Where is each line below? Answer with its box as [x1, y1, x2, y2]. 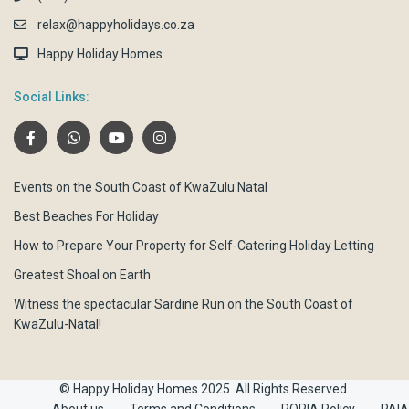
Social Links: [14, 89, 90, 104]
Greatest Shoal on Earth [14, 267, 152, 282]
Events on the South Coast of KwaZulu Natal [14, 179, 268, 194]
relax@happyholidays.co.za [37, 16, 195, 32]
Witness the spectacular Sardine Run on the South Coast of [14, 296, 354, 311]
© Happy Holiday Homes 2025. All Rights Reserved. [59, 381, 350, 396]
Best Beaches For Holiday [14, 208, 160, 224]
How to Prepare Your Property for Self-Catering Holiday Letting [14, 237, 375, 253]
